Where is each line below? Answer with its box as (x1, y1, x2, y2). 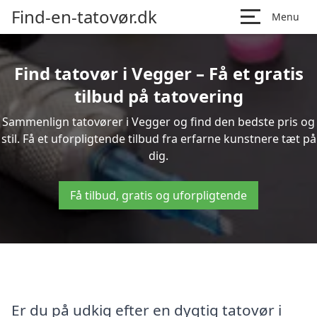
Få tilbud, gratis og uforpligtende (70, 188, 247, 203)
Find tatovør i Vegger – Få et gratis (13, 62, 304, 85)
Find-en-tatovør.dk (11, 5, 157, 28)
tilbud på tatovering (74, 84, 243, 108)
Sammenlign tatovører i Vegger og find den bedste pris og (2, 114, 315, 129)
